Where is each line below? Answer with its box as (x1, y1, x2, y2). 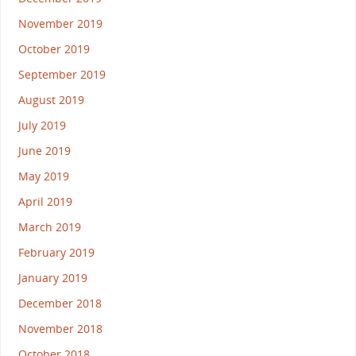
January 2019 (17, 269, 87, 285)
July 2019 (17, 117, 66, 133)
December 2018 (17, 295, 102, 311)
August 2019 (17, 91, 84, 107)
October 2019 (17, 41, 90, 56)
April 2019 (17, 193, 72, 209)
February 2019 (17, 244, 95, 260)
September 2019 (17, 66, 106, 82)
